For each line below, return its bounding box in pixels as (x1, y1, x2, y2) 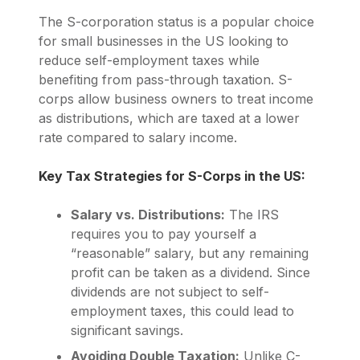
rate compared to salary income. (39, 129, 237, 146)
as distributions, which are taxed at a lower (39, 110, 300, 127)
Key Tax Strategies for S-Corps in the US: (39, 168, 305, 185)
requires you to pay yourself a (71, 226, 256, 243)
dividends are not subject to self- (71, 284, 269, 301)
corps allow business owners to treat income (39, 91, 313, 108)
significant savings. (71, 322, 183, 339)
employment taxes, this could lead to (71, 303, 294, 320)
